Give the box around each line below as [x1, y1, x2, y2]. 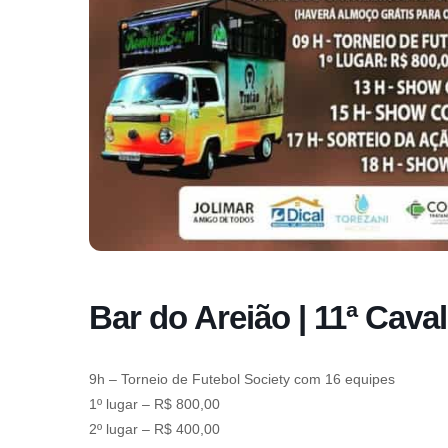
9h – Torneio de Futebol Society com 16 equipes [89, 371, 395, 388]
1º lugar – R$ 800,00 [89, 396, 220, 413]
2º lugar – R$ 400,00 [89, 421, 220, 438]
